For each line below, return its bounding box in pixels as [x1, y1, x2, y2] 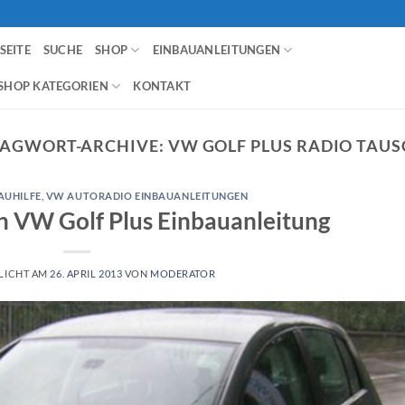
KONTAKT [133, 79, 192, 93]
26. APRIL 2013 [50, 267, 123, 279]
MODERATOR [150, 267, 216, 279]
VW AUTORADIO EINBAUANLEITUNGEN [45, 190, 249, 202]
